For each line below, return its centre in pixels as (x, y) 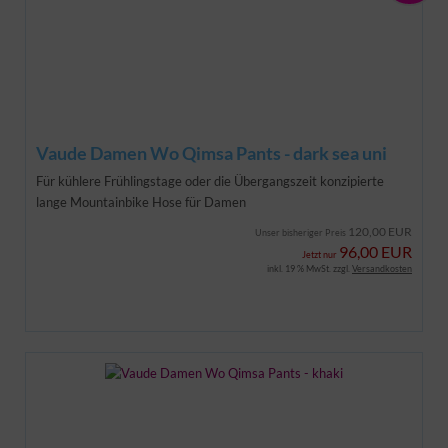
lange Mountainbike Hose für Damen (141, 201)
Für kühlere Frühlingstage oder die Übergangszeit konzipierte (210, 180)
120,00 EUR (380, 231)
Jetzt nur (320, 254)
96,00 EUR (375, 251)
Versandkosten (382, 268)
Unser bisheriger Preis (301, 232)
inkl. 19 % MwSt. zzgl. (309, 268)
